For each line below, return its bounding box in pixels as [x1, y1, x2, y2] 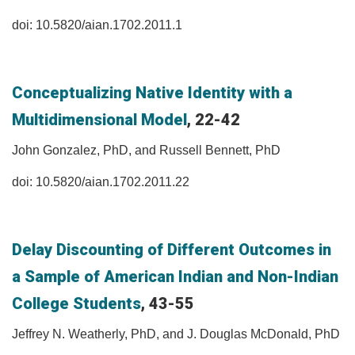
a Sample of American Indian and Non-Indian [12, 267, 338, 286]
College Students [12, 294, 141, 313]
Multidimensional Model [12, 110, 187, 129]
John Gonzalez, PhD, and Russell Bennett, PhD [12, 143, 281, 157]
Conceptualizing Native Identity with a [12, 83, 292, 102]
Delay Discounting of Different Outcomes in [12, 240, 331, 259]
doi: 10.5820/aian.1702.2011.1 [12, 18, 182, 32]
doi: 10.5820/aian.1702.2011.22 [12, 175, 189, 189]
